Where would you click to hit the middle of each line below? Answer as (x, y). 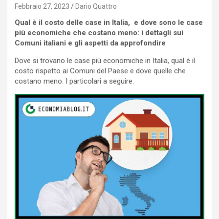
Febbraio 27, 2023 (42, 6)
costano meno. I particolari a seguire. (74, 81)
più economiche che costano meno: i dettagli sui (99, 33)
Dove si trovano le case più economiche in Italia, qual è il (105, 60)
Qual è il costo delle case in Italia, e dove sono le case (109, 22)
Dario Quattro (96, 6)
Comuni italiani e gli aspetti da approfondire (90, 43)
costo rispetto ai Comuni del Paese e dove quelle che (100, 71)
